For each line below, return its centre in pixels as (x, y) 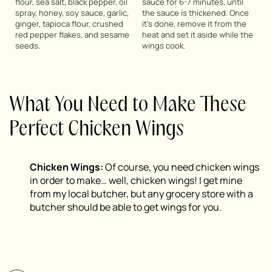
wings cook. (164, 46)
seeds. (28, 46)
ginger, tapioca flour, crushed (69, 24)
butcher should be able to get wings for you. (126, 207)
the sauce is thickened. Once (195, 13)
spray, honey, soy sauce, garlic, (72, 13)
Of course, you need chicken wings (181, 167)
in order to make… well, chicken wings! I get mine (136, 181)
